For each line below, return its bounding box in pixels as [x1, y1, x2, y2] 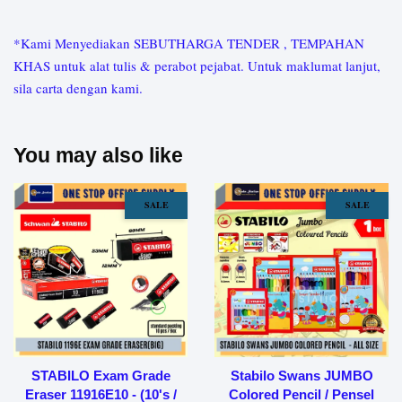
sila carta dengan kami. [13, 79, 143, 98]
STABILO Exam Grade [31, 368, 170, 384]
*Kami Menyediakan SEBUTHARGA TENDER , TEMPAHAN [13, 34, 364, 53]
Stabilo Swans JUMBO [230, 368, 373, 384]
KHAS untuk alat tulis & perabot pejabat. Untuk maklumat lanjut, [13, 57, 380, 75]
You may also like [13, 144, 183, 168]
